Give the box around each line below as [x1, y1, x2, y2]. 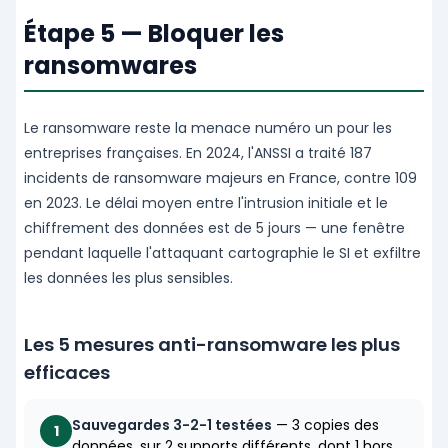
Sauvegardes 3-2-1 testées [72, 415, 272, 436]
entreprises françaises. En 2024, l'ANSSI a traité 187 [24, 143, 372, 164]
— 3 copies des [272, 415, 379, 436]
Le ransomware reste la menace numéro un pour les [24, 118, 392, 139]
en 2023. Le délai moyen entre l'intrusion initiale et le [24, 193, 388, 214]
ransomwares [24, 49, 197, 83]
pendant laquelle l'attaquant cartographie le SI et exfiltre [24, 243, 421, 264]
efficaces [24, 360, 110, 386]
